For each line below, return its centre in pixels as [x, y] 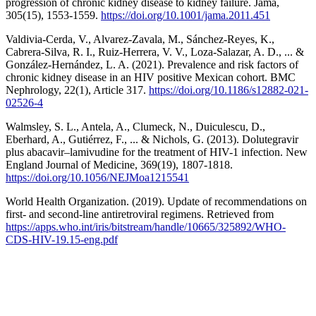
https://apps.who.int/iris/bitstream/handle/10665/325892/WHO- [146, 226]
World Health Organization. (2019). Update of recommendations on [156, 201]
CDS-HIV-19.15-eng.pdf [62, 239]
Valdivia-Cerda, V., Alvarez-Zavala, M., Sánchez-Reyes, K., [140, 39]
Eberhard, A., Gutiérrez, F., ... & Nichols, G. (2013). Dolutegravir [152, 139]
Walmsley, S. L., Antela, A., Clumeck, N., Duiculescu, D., [135, 126]
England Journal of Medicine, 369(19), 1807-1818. [119, 164]
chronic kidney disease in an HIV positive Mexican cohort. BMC [151, 77]
